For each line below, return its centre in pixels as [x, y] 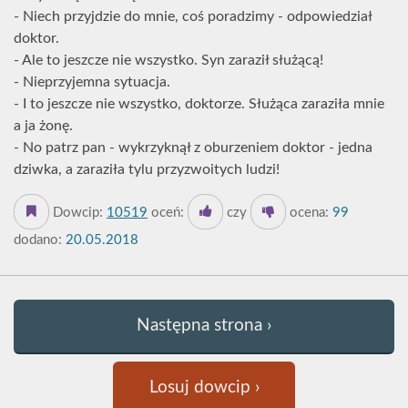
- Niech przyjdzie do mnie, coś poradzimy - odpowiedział [193, 16]
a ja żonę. [43, 126]
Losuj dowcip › [204, 388]
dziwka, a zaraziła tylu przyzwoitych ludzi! [147, 169]
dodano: [38, 240]
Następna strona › [204, 326]
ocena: [307, 213]
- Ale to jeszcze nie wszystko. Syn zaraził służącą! [168, 60]
